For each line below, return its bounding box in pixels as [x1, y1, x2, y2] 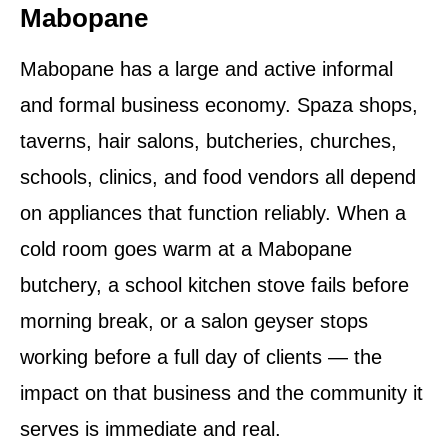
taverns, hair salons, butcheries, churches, [20, 129, 397, 152]
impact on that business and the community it [20, 381, 423, 404]
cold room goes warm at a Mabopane [20, 237, 352, 260]
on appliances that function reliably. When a [20, 201, 406, 224]
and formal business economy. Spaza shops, [20, 93, 418, 116]
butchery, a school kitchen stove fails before [20, 273, 409, 296]
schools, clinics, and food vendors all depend [20, 165, 416, 188]
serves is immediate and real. [20, 417, 281, 440]
